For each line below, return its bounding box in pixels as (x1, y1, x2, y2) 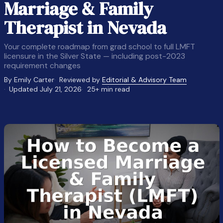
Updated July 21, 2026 (9, 85, 82, 94)
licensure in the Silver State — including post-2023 (3, 51, 185, 61)
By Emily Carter (3, 75, 54, 84)
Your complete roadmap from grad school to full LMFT (3, 41, 195, 52)
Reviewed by (59, 75, 103, 84)
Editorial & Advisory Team (102, 75, 187, 84)
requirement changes (3, 60, 81, 71)
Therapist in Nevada (3, 15, 166, 40)
